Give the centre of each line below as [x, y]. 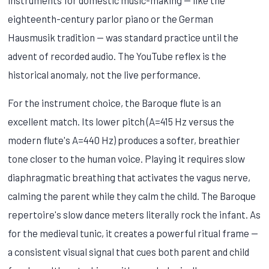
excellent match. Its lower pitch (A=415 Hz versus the [121, 121]
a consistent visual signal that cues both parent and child [129, 251]
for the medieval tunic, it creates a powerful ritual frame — [133, 233]
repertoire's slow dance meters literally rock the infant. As [134, 214]
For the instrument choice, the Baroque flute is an [115, 102]
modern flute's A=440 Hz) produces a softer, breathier [124, 140]
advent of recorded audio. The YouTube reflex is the [117, 56]
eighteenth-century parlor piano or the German [111, 18]
